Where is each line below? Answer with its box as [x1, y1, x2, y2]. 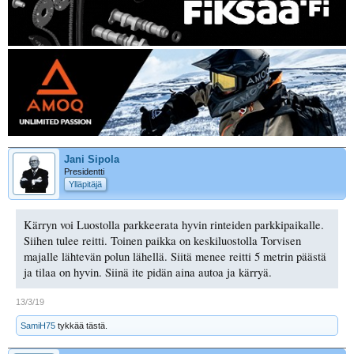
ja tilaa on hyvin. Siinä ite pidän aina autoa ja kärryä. [24, 265, 272, 281]
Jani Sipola [64, 153, 119, 166]
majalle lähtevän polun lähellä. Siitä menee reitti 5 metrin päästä [24, 249, 326, 265]
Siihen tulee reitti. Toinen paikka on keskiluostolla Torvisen [24, 233, 301, 249]
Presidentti [64, 167, 104, 177]
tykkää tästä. [55, 321, 107, 331]
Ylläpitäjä [69, 179, 102, 190]
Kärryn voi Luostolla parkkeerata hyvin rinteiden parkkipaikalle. [24, 217, 324, 233]
